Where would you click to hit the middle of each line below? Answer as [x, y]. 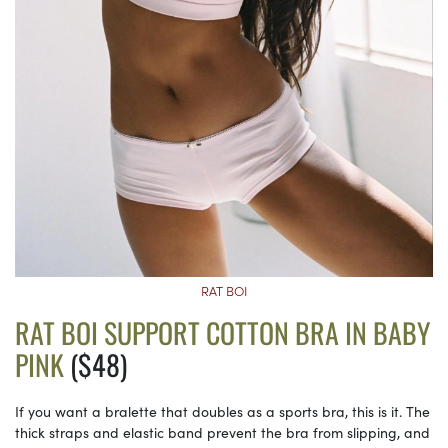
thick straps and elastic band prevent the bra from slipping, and [222, 432]
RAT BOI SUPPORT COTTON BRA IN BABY [222, 333]
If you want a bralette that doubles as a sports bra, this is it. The [222, 411]
